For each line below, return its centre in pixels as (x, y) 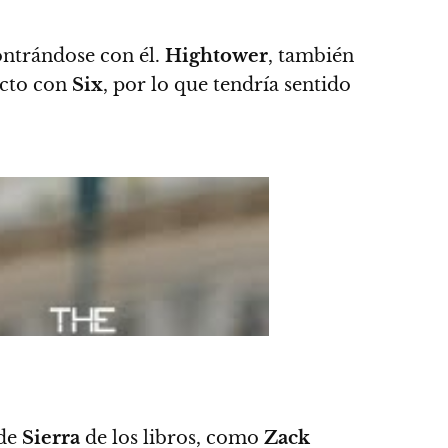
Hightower (216, 55)
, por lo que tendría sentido (227, 84)
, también (311, 55)
